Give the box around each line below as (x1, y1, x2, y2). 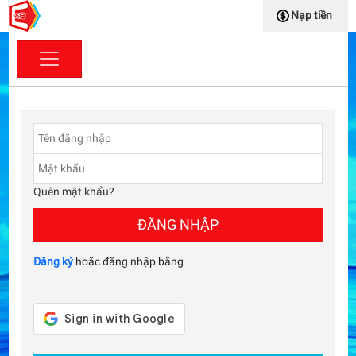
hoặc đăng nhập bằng (73, 255, 184, 268)
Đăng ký (33, 255, 73, 268)
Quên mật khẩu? (33, 185, 114, 198)
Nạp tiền (290, 9, 332, 21)
